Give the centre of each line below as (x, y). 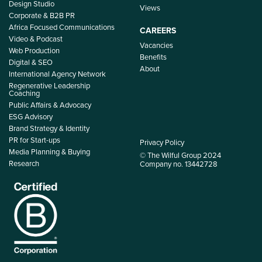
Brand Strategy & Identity (49, 128)
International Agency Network (57, 74)
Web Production (34, 51)
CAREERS (158, 31)
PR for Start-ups (35, 140)
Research (24, 163)
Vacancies (156, 45)
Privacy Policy (162, 142)
